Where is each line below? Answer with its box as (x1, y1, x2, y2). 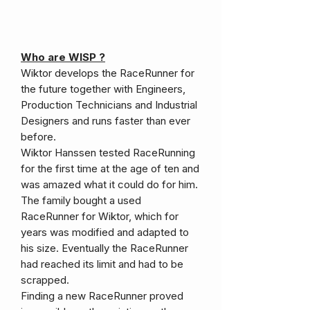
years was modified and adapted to (21, 225, 189, 239)
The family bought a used (21, 193, 141, 207)
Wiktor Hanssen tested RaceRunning (21, 145, 195, 159)
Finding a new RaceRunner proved (21, 289, 183, 302)
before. (21, 129, 56, 143)
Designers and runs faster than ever (21, 113, 190, 127)
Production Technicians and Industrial (21, 98, 197, 111)
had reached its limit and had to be (21, 257, 183, 271)
